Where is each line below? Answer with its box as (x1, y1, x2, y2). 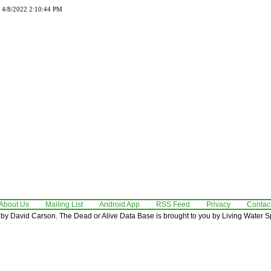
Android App (99, 200, 140, 209)
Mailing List (45, 200, 83, 209)
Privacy (206, 200, 230, 209)
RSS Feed (156, 200, 190, 209)
